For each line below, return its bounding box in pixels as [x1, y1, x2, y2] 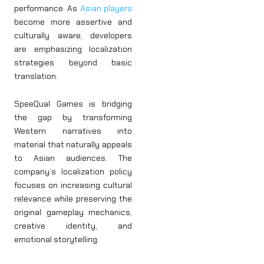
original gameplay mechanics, [14, 207, 132, 218]
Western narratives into [14, 126, 132, 137]
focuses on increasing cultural [14, 180, 132, 191]
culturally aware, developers [14, 29, 132, 41]
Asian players [80, 2, 133, 14]
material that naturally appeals [14, 139, 132, 150]
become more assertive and [14, 16, 132, 27]
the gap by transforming [14, 112, 132, 123]
